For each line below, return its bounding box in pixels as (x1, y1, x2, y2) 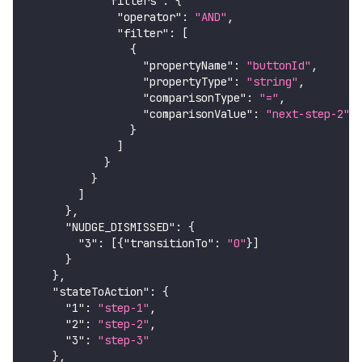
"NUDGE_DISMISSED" (65, 220, 175, 235)
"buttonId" (246, 58, 311, 74)
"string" (246, 74, 298, 90)
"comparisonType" (143, 90, 246, 106)
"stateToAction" (53, 284, 149, 300)
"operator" (117, 10, 182, 25)
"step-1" (98, 301, 149, 316)
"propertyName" (143, 58, 234, 74)
